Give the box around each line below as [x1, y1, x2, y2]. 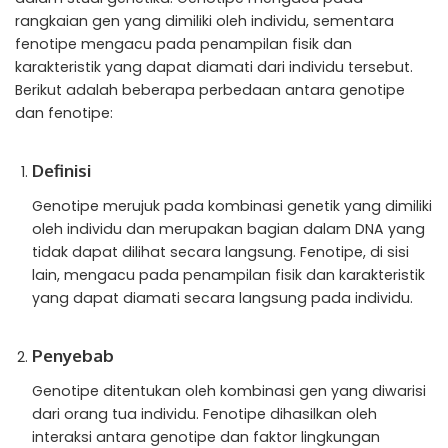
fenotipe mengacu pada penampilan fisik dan [15, 34, 352, 55]
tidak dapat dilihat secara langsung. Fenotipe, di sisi [32, 242, 409, 263]
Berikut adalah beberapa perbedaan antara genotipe [15, 80, 405, 101]
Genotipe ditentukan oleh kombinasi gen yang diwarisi [32, 380, 426, 401]
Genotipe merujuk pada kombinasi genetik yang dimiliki [32, 196, 432, 217]
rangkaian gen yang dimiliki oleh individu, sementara [15, 11, 394, 32]
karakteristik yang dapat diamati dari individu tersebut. [15, 57, 413, 78]
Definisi [32, 160, 91, 182]
